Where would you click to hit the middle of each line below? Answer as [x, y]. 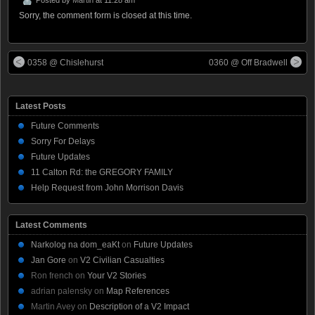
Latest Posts [41, 106]
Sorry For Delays [63, 141]
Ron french [52, 275]
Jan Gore [49, 260]
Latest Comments [51, 225]
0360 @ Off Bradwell [248, 62]
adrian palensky [62, 291]
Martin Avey [53, 306]
